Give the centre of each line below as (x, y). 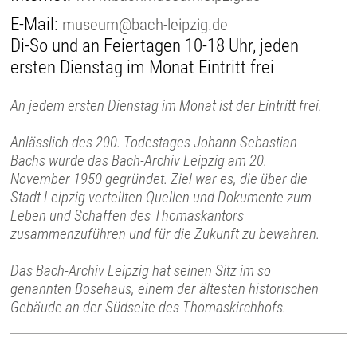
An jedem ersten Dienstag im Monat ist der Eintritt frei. (167, 105)
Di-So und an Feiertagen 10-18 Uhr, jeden (155, 45)
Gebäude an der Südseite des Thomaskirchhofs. (149, 307)
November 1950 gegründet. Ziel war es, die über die (159, 178)
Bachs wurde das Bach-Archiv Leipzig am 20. (139, 160)
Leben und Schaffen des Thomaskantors (127, 215)
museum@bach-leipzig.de (145, 24)
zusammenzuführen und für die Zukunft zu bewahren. (165, 233)
